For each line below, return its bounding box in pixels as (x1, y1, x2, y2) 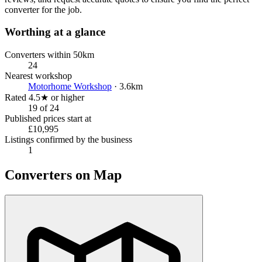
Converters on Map (5, 167, 122, 182)
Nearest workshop (5, 70, 72, 81)
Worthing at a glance (5, 26, 105, 39)
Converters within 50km (5, 49, 94, 60)
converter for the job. (5, 4, 82, 15)
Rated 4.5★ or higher (5, 92, 84, 102)
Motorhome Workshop (28, 81, 112, 91)
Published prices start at (5, 113, 91, 123)
